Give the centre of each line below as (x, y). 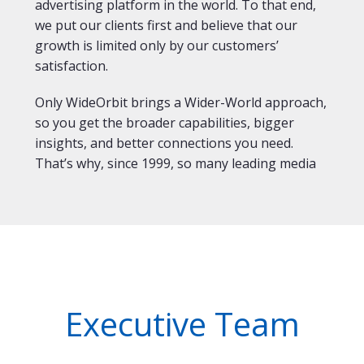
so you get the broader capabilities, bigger (165, 123)
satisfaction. (72, 66)
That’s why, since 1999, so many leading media (176, 163)
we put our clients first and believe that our (167, 25)
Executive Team (182, 324)
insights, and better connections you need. (165, 143)
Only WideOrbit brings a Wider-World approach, (181, 102)
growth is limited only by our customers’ (157, 45)
